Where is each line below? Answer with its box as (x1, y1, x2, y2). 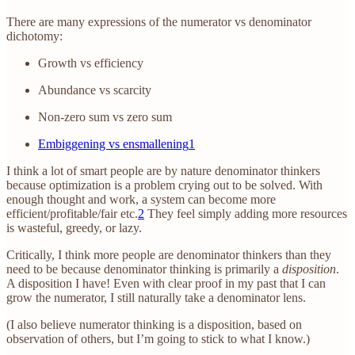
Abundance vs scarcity (38, 83, 151, 97)
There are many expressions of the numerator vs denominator (6, 15, 311, 29)
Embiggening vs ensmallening (38, 137, 189, 151)
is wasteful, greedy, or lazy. (6, 221, 142, 235)
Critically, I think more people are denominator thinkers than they (6, 248, 331, 262)
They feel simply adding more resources (144, 207, 347, 221)
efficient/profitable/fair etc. (6, 207, 138, 221)
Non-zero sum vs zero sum (38, 110, 172, 124)
